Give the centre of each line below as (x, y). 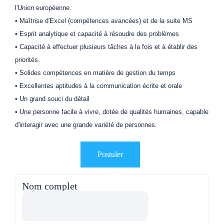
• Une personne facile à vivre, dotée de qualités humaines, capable (112, 112)
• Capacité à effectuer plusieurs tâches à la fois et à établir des (106, 47)
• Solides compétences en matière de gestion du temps (95, 73)
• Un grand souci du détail (52, 99)
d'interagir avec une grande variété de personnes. (86, 125)
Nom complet (50, 186)
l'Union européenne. (43, 8)
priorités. (27, 60)
